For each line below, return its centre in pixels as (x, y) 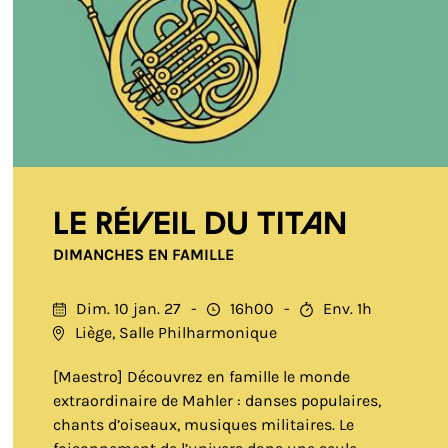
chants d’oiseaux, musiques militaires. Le (204, 424)
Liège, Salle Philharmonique (176, 332)
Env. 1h (348, 308)
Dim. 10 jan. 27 (129, 308)
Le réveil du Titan (200, 225)
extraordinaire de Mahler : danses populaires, (217, 400)
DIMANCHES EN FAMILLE (144, 254)
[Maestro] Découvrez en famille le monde (202, 376)
